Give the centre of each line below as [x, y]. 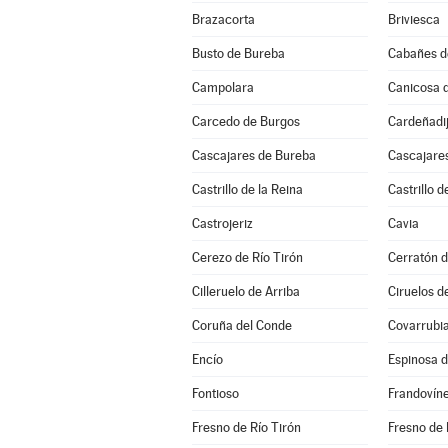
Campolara [222, 87]
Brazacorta [223, 19]
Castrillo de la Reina [247, 189]
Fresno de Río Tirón [246, 427]
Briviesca [413, 19]
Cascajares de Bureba [253, 155]
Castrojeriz [222, 223]
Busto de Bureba [238, 53]
